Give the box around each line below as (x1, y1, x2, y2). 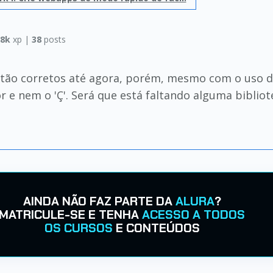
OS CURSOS (44, 220, 113, 236)
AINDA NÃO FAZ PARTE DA (23, 193, 175, 209)
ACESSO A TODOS (142, 207, 245, 222)
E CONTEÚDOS (112, 220, 200, 236)
